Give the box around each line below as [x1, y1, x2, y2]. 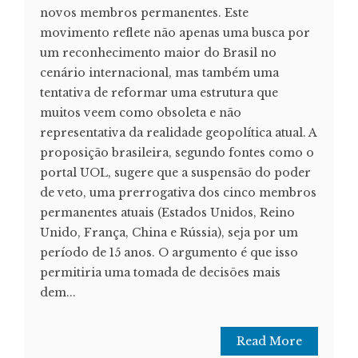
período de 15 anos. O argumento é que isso [40, 245, 298, 261]
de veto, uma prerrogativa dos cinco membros [40, 185, 316, 201]
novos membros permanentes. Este [40, 6, 249, 21]
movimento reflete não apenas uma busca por [40, 26, 310, 41]
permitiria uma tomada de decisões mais [40, 265, 280, 280]
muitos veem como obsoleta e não [40, 105, 241, 121]
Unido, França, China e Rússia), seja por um [40, 225, 298, 241]
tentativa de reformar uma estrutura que [40, 86, 278, 101]
